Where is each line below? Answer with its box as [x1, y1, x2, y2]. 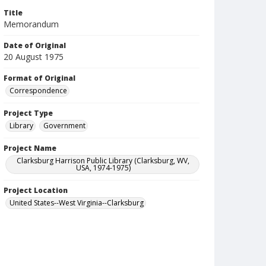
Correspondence [9, 85, 67, 96]
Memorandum [4, 18, 59, 30]
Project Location [4, 185, 68, 195]
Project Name [4, 143, 56, 153]
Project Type [4, 108, 53, 118]
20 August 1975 [4, 51, 64, 62]
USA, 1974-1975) [75, 163, 131, 173]
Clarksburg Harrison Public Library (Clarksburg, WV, [17, 156, 190, 166]
